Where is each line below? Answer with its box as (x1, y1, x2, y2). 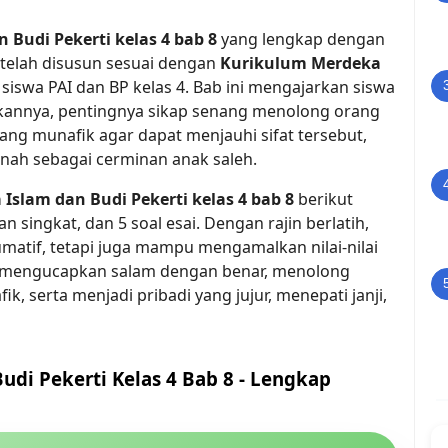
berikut (294, 188, 353, 210)
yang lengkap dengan (217, 28, 385, 50)
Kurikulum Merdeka (220, 52, 381, 74)
